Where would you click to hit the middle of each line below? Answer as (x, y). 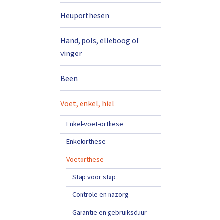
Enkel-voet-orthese (95, 124)
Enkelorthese (86, 141)
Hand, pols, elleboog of (100, 40)
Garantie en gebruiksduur (110, 212)
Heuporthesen (85, 15)
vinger (71, 53)
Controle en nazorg (100, 194)
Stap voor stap (94, 177)
